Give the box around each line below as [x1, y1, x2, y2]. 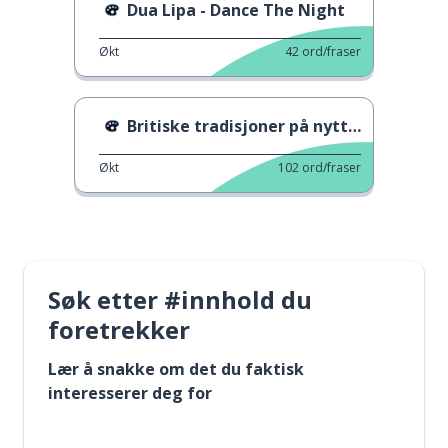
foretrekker [48, 313, 190, 346]
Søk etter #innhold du [48, 283, 312, 316]
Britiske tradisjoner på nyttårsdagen [127, 115, 348, 137]
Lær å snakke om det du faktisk [48, 358, 304, 380]
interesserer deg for [48, 382, 212, 404]
